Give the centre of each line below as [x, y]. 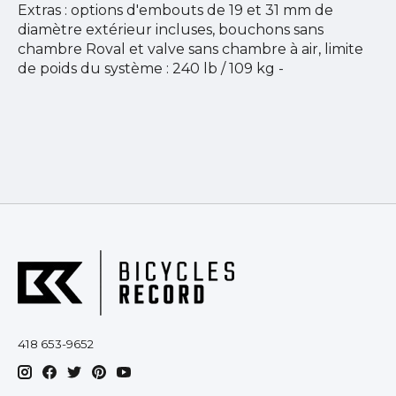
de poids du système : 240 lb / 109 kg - [151, 68]
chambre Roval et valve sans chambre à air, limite [190, 49]
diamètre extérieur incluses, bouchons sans [171, 29]
